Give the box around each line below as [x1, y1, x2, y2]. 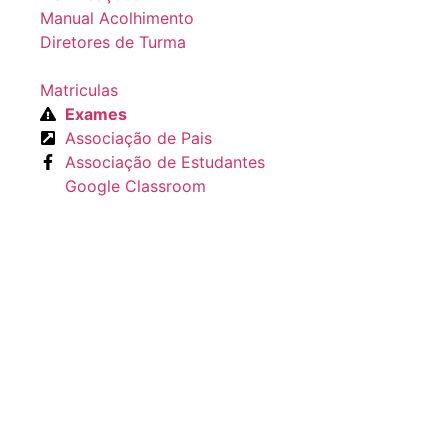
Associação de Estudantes [65, 152, 265, 172]
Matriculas [40, 80, 118, 100]
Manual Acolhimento [40, 8, 194, 28]
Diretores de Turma [40, 32, 186, 52]
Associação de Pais [65, 128, 212, 148]
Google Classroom [65, 176, 206, 196]
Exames [65, 104, 127, 124]
